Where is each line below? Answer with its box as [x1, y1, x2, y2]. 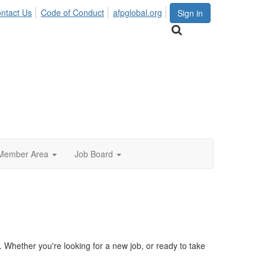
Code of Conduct [40, 7, 104, 18]
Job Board [75, 148, 113, 160]
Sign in [177, 7, 203, 19]
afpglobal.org [113, 7, 162, 18]
